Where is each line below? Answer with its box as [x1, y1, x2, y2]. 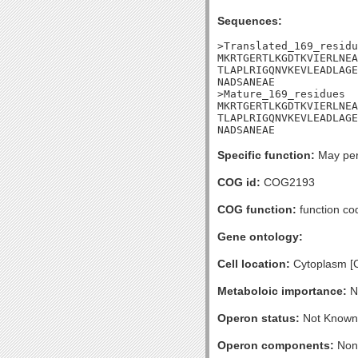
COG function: [217, 203, 296, 216]
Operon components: [217, 339, 334, 352]
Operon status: [217, 312, 300, 324]
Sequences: [217, 14, 282, 27]
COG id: [217, 176, 261, 189]
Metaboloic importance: [217, 284, 347, 297]
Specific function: [217, 149, 315, 161]
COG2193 [261, 176, 315, 189]
